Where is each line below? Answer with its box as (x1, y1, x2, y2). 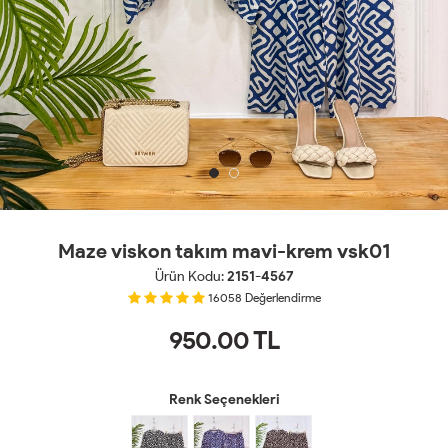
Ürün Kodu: (154, 268, 227, 286)
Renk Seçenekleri (168, 391, 280, 409)
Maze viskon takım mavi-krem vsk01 (58, 239, 390, 264)
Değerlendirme (244, 291, 321, 306)
